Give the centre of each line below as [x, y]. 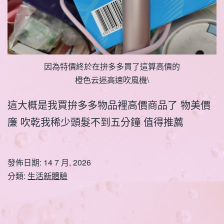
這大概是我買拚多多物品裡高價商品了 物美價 [109, 105]
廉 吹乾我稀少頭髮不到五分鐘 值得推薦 [95, 122]
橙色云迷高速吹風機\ [112, 80]
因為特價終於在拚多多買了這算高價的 [112, 66]
